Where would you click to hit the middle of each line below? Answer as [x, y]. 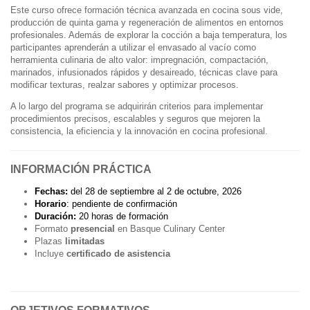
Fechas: [53, 191]
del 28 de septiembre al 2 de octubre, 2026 [156, 191]
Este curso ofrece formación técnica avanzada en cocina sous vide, [147, 10]
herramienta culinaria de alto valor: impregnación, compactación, [139, 60]
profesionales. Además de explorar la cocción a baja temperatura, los [149, 35]
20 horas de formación [122, 216]
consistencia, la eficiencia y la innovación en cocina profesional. [139, 131]
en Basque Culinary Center [170, 228]
